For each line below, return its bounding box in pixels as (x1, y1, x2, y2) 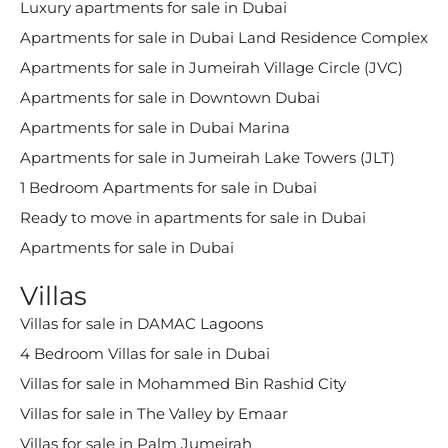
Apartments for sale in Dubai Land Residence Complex (20, 28, 428, 47)
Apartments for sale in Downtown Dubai (20, 88, 320, 107)
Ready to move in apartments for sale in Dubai (20, 208, 366, 227)
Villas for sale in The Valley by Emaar (20, 404, 288, 423)
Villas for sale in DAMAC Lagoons (20, 314, 263, 333)
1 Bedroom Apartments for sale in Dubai (20, 178, 317, 197)
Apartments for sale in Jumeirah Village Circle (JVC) (20, 58, 403, 77)
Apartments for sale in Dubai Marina (20, 118, 290, 137)
